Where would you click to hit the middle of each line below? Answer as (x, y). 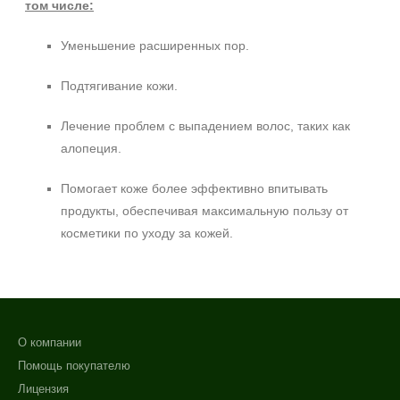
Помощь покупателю (74, 366)
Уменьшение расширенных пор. (155, 46)
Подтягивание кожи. (119, 86)
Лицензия (43, 389)
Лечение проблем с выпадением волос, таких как (205, 126)
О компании (50, 342)
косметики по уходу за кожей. (147, 233)
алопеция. (91, 148)
